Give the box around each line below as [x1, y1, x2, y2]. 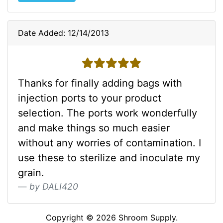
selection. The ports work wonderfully [18, 107, 197, 119]
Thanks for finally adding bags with [18, 77, 182, 89]
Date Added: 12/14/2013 [18, 28, 109, 38]
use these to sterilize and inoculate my [18, 152, 200, 164]
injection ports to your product [18, 92, 161, 104]
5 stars [81, 54, 126, 71]
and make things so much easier [18, 122, 170, 134]
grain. [18, 167, 44, 179]
